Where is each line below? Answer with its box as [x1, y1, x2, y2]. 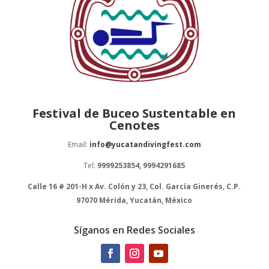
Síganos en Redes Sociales [73, 223, 195, 237]
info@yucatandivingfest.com [89, 139, 201, 150]
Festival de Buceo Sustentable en [32, 104, 237, 121]
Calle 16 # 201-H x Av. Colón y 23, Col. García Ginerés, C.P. [28, 181, 241, 192]
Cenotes [109, 116, 160, 133]
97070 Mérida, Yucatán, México [76, 195, 193, 205]
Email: [67, 139, 89, 150]
